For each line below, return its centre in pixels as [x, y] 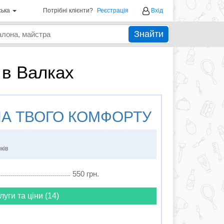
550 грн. [85, 174]
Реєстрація [113, 10]
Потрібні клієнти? [68, 10]
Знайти [148, 34]
